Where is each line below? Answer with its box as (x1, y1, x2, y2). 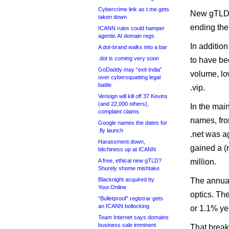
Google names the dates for (98, 120, 167, 126)
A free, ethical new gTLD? (98, 157, 162, 164)
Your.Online (98, 184, 126, 190)
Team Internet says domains (98, 214, 169, 220)
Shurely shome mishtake (98, 165, 159, 171)
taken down (98, 14, 127, 20)
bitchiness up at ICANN (98, 146, 156, 152)
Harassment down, (98, 139, 145, 145)
